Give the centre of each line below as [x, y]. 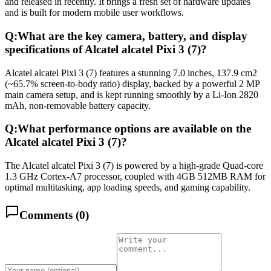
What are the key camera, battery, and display [132, 36]
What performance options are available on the [134, 129]
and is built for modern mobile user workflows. [94, 13]
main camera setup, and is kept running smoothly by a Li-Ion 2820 [132, 94]
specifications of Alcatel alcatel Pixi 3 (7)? [106, 49]
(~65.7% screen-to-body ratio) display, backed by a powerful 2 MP [132, 83]
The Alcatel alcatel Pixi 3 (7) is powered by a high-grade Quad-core [134, 166]
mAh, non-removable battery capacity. [78, 105]
